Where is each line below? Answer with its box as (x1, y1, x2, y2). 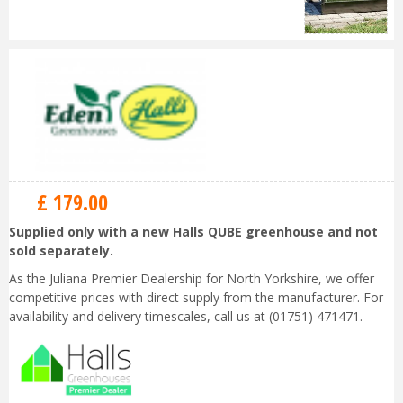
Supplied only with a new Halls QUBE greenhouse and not (9, 223, 378, 241)
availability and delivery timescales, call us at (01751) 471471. (9, 308, 363, 326)
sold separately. (9, 242, 113, 260)
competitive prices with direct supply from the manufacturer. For (9, 289, 383, 307)
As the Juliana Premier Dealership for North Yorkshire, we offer (9, 270, 374, 288)
